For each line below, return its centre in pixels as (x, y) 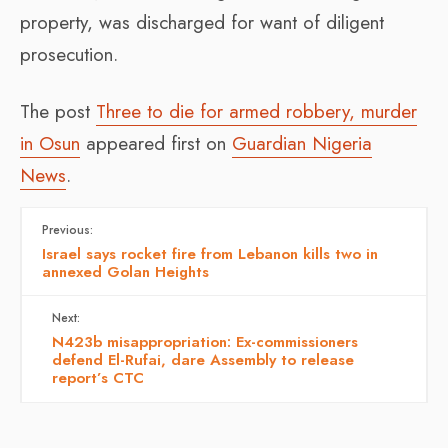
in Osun (50, 143)
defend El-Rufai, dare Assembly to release (203, 359)
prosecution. (69, 54)
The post (58, 111)
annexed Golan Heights (125, 271)
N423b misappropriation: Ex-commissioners (205, 341)
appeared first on (156, 143)
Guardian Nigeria (302, 143)
